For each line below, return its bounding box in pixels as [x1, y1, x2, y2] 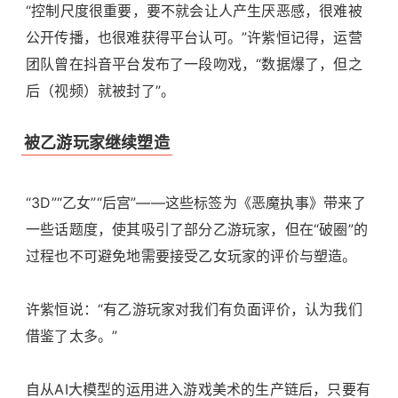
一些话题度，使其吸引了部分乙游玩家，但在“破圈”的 [26, 219, 369, 238]
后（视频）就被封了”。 [26, 81, 176, 99]
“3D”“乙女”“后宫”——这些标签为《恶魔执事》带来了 [26, 193, 367, 211]
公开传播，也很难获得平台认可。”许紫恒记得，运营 [26, 28, 362, 46]
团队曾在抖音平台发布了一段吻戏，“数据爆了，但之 [26, 54, 362, 73]
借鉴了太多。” [26, 326, 118, 345]
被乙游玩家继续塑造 [24, 132, 170, 152]
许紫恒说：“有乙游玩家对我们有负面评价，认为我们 [26, 299, 362, 318]
